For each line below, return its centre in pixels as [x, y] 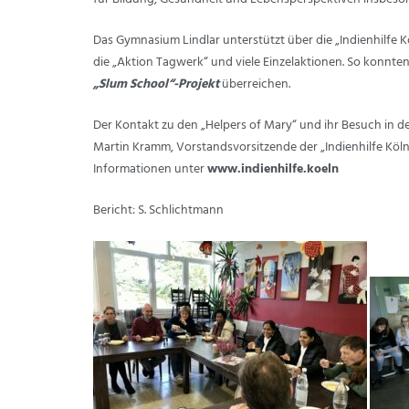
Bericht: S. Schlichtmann [158, 210]
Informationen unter [150, 169]
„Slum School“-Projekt [156, 84]
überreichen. [255, 84]
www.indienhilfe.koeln [273, 169]
